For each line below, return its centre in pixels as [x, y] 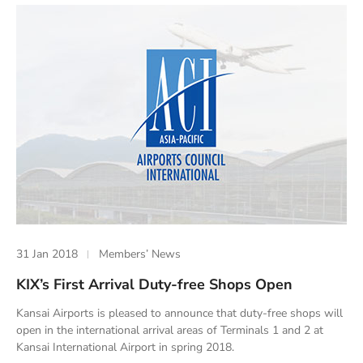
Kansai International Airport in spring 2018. [125, 348]
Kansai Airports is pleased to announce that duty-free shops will [179, 314]
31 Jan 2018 [47, 254]
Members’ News [140, 254]
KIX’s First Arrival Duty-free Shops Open [154, 285]
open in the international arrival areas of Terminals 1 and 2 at [170, 331]
